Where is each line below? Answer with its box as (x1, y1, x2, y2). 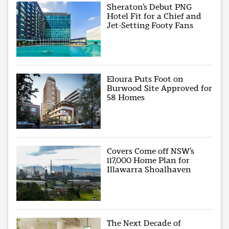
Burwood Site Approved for (107, 83, 213, 94)
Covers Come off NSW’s (107, 146, 195, 156)
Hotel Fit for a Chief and (107, 11, 202, 21)
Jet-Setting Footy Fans (107, 20, 194, 31)
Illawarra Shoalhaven (107, 165, 192, 175)
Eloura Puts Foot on (107, 74, 184, 84)
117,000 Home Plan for (107, 155, 190, 166)
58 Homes (107, 93, 145, 103)
